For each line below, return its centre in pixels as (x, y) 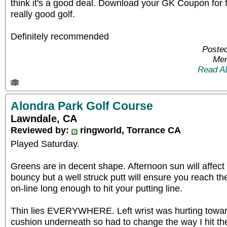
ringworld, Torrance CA (129, 130)
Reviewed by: (41, 130)
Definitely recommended (60, 36)
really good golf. (43, 14)
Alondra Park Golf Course (82, 106)
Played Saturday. (45, 144)
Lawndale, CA (44, 119)
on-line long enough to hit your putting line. (97, 188)
